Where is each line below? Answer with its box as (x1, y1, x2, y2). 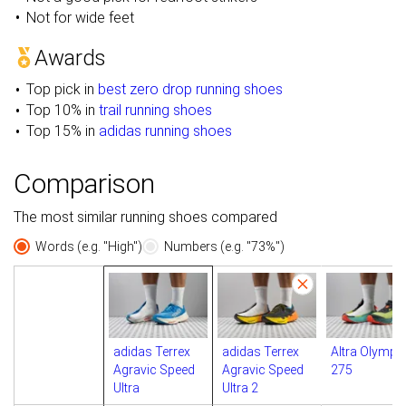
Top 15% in (25, 121, 99, 140)
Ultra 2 (222, 381, 258, 396)
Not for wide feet (25, 8, 134, 26)
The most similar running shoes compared (14, 208, 277, 226)
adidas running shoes (98, 121, 232, 140)
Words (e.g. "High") (35, 238, 142, 254)
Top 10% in (25, 101, 99, 119)
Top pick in (25, 80, 98, 98)
